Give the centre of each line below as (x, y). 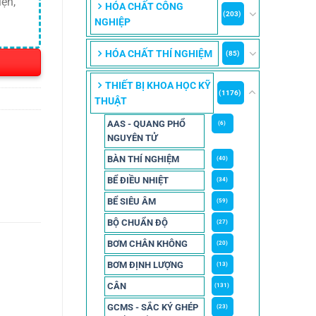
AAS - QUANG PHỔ (146, 123)
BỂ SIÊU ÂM (131, 201)
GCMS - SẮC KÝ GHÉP (152, 307)
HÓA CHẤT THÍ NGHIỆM (158, 53)
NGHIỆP (112, 22)
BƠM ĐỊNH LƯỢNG (145, 265)
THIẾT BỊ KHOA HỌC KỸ (158, 85)
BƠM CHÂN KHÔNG (147, 243)
